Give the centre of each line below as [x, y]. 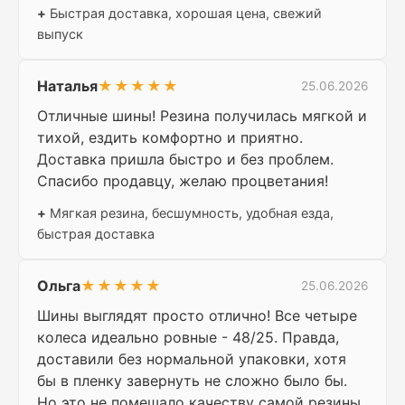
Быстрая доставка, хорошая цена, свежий [184, 14]
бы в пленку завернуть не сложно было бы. [192, 381]
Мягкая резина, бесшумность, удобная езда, [190, 213]
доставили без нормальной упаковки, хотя [192, 359]
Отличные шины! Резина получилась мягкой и [202, 116]
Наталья [67, 86]
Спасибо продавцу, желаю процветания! [183, 181]
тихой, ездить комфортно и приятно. [170, 138]
